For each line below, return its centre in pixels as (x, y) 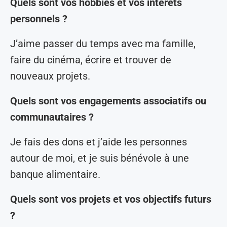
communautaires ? (52, 117)
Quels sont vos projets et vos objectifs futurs (111, 199)
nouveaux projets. (50, 76)
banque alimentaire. (55, 175)
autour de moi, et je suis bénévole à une (100, 158)
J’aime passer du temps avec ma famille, (103, 44)
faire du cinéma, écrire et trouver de (91, 60)
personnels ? (39, 19)
